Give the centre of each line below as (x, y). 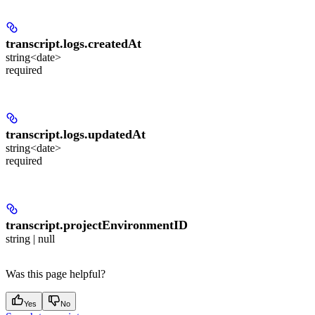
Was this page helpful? (56, 274)
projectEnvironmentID (126, 225)
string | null (30, 239)
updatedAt (117, 135)
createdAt (115, 44)
